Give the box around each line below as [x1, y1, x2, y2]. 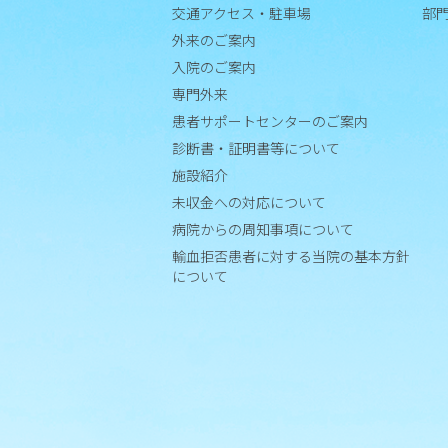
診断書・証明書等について [172, 138, 340, 159]
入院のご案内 [172, 57, 256, 78]
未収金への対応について [172, 192, 326, 213]
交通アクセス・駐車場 [172, 3, 311, 24]
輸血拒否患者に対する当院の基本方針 [172, 246, 410, 267]
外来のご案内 [172, 30, 256, 51]
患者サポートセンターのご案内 [172, 111, 368, 132]
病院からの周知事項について [172, 219, 354, 240]
